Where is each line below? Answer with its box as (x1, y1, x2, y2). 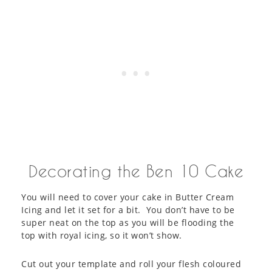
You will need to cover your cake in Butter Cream (21, 191, 234, 203)
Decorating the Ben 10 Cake (29, 161, 243, 180)
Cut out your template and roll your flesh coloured (21, 257, 241, 270)
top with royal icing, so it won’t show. (21, 229, 182, 241)
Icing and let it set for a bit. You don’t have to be (21, 203, 235, 216)
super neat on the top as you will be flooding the (21, 216, 234, 228)
